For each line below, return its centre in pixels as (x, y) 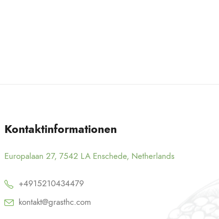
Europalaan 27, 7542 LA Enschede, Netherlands (90, 156)
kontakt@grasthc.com (55, 202)
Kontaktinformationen (61, 129)
